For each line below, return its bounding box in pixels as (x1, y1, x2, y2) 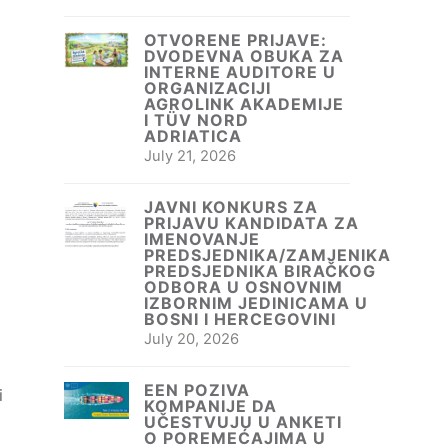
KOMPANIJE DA (144, 396, 277, 417)
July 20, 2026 (144, 330, 239, 349)
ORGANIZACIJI (144, 78, 271, 99)
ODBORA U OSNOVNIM (144, 277, 343, 298)
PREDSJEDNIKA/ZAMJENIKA (144, 245, 391, 266)
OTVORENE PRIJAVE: (144, 30, 327, 51)
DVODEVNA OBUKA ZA (144, 46, 344, 67)
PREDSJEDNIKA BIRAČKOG (144, 261, 376, 282)
